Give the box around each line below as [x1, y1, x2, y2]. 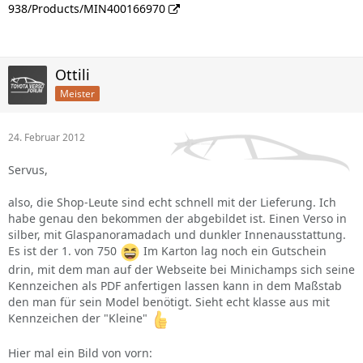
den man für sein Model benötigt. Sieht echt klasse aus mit [8, 294, 330, 310]
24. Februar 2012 [8, 130, 85, 144]
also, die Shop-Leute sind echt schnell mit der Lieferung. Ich [8, 194, 336, 210]
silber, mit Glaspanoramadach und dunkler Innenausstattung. [8, 227, 346, 242]
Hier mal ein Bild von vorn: [8, 345, 152, 361]
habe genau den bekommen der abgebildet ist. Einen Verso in [8, 211, 347, 226]
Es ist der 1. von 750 [8, 243, 120, 259]
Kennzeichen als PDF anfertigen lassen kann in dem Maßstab [8, 278, 342, 293]
